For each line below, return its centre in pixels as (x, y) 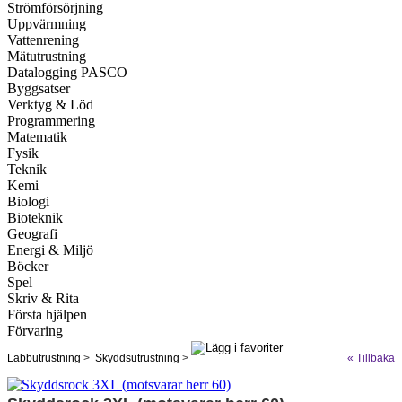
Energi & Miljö (50, 250)
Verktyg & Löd (50, 105)
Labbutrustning (44, 358)
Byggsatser (39, 88)
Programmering (51, 121)
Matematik (37, 137)
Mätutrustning (47, 56)
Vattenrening (43, 40)
